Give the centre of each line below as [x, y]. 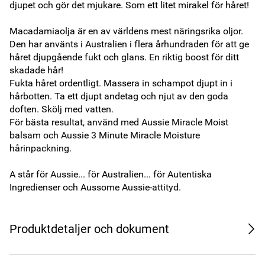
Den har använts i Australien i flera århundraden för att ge [129, 44]
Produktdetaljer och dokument [89, 229]
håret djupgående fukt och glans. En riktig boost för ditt [124, 57]
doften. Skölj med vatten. [62, 109]
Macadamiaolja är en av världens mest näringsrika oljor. [126, 31]
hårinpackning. [42, 148]
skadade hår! [38, 70]
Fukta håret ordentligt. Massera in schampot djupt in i [121, 83]
